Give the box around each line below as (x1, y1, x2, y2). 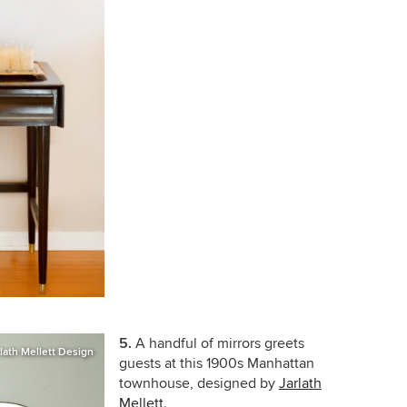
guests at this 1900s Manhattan (118, 353, 314, 372)
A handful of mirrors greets (131, 333, 304, 352)
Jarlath (278, 373, 322, 392)
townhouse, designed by (118, 373, 279, 392)
